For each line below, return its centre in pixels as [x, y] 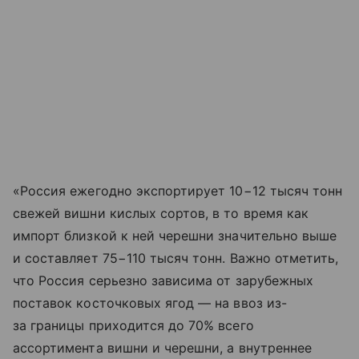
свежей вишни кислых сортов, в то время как [161, 213]
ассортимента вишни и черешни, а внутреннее [163, 347]
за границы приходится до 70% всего [133, 325]
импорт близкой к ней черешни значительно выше [175, 235]
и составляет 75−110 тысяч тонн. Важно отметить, [176, 258]
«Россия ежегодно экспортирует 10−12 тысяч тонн [178, 190]
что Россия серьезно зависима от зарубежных [163, 280]
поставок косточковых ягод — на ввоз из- [150, 303]
